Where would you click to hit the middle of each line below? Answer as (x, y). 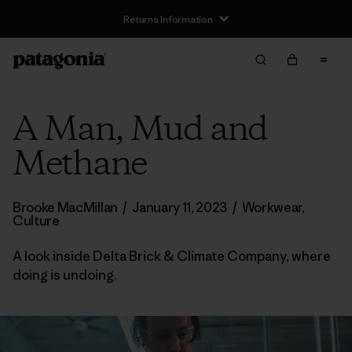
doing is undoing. (65, 275)
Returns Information (168, 19)
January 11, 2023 (180, 207)
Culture (36, 221)
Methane (79, 165)
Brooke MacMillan (66, 207)
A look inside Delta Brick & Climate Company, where (172, 256)
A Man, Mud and (140, 130)
